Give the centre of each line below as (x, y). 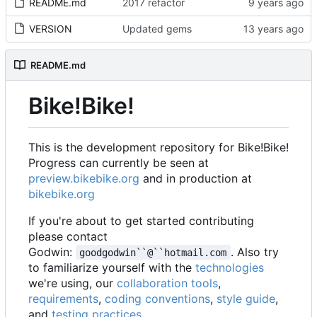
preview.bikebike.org (84, 178)
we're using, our (73, 283)
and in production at (196, 178)
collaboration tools (167, 283)
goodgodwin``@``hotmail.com (153, 252)
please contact (68, 236)
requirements (63, 298)
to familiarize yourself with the (112, 267)
